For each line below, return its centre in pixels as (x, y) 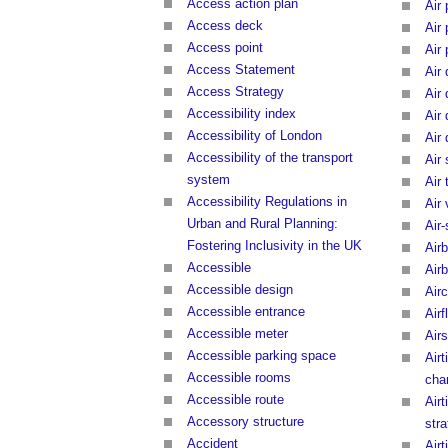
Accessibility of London (254, 136)
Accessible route (235, 400)
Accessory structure (245, 422)
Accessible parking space (261, 356)
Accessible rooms (239, 378)
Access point (225, 48)
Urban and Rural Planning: (262, 224)
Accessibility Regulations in (267, 202)
